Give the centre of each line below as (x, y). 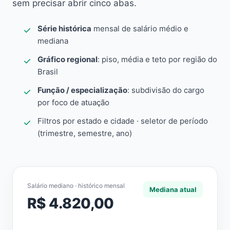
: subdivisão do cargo (166, 90)
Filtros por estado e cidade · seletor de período (123, 121)
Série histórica (64, 28)
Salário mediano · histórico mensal (76, 186)
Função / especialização (82, 90)
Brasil (48, 72)
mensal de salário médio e (140, 28)
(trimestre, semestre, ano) (85, 133)
